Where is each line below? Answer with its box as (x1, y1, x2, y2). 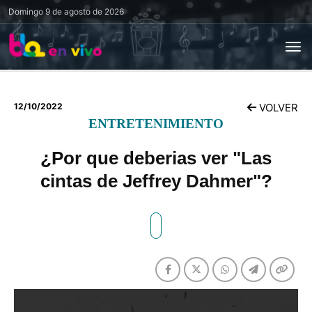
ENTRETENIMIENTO (88, 116, 224, 131)
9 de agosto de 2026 (43, 6, 124, 17)
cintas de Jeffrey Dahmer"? (40, 171, 272, 192)
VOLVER (256, 101, 298, 114)
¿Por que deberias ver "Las (40, 148, 272, 169)
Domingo (8, 6, 43, 17)
